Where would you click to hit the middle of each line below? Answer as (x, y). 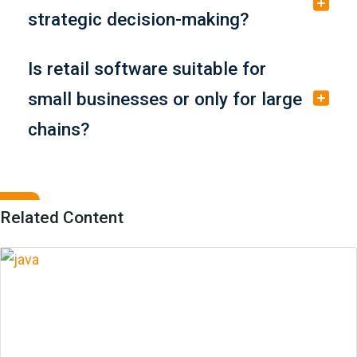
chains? (59, 129)
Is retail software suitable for (147, 68)
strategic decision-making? (138, 19)
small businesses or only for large (165, 98)
